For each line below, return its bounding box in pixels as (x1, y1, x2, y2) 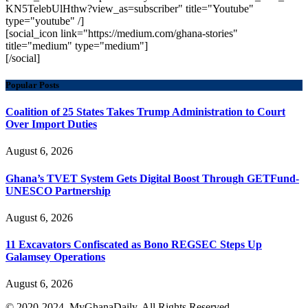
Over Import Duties (5, 118, 97, 131)
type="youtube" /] (5, 14, 84, 27)
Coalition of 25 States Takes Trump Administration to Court (5, 106, 285, 118)
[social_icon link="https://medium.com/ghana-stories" (5, 27, 238, 39)
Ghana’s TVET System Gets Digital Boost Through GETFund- (5, 172, 299, 184)
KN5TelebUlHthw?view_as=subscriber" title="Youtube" (5, 2, 254, 14)
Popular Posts (5, 79, 59, 90)
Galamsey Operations (5, 251, 105, 263)
